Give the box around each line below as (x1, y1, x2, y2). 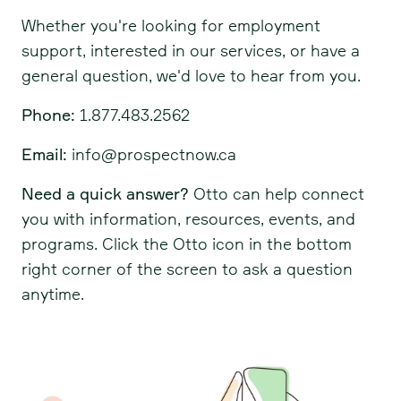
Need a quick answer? (21, 183, 189, 203)
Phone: (21, 105, 75, 124)
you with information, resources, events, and (21, 209, 355, 228)
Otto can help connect (189, 183, 364, 203)
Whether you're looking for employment (21, 15, 320, 35)
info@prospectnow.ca (72, 144, 236, 164)
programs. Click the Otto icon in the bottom (21, 234, 352, 253)
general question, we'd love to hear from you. (21, 65, 361, 85)
